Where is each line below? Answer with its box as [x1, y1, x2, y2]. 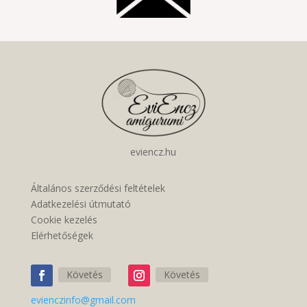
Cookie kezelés [30, 212, 97, 226]
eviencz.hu [130, 145, 177, 158]
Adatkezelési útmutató [30, 197, 131, 210]
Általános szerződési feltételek [30, 181, 165, 195]
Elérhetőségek [30, 228, 93, 242]
